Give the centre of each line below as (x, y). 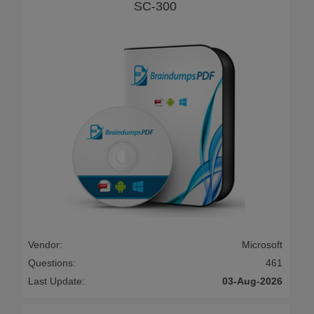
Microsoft (262, 244)
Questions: (52, 262)
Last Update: (56, 281)
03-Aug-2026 (252, 281)
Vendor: (45, 244)
